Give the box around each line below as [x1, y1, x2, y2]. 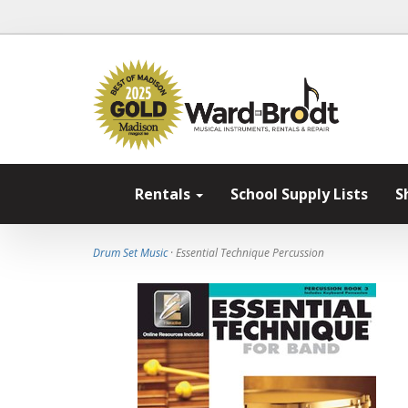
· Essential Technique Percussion [168, 245, 324, 260]
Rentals [135, 184, 194, 204]
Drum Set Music [93, 245, 168, 260]
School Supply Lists [230, 184, 368, 204]
